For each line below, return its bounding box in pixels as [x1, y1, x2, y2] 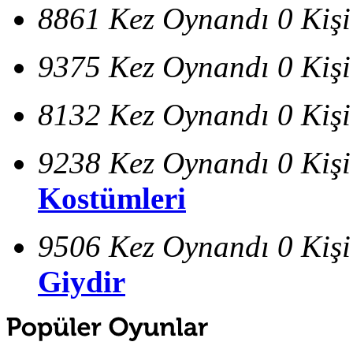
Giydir [38, 264, 125, 299]
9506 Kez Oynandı [38, 229, 269, 263]
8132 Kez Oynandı [38, 97, 269, 132]
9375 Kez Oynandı [38, 49, 269, 84]
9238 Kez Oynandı [38, 145, 269, 180]
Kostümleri [38, 180, 186, 215]
